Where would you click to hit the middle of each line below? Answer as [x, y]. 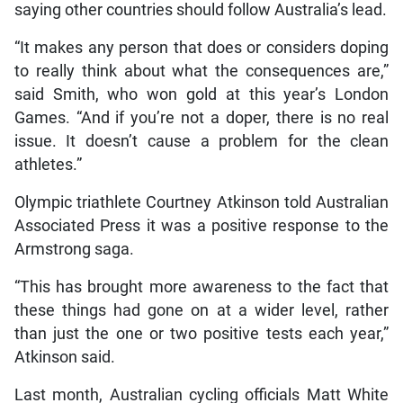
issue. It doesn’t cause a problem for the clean [201, 141]
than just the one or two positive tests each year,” [201, 333]
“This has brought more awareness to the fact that [201, 287]
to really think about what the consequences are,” [201, 71]
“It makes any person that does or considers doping [201, 47]
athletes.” [48, 164]
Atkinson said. [64, 357]
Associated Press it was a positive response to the [201, 225]
